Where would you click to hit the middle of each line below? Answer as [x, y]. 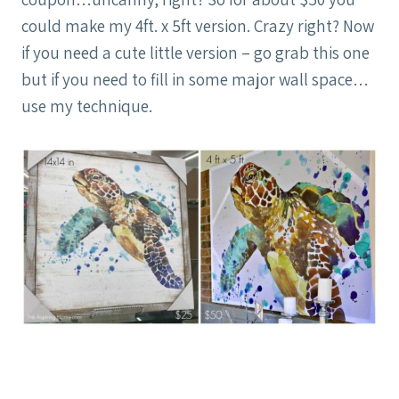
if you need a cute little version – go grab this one [195, 52]
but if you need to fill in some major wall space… [195, 79]
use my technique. [87, 106]
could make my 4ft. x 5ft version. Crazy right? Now [198, 25]
